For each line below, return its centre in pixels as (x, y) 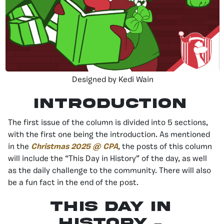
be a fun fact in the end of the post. (73, 183)
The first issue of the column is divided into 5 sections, (108, 123)
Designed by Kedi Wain (112, 80)
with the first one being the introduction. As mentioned (109, 135)
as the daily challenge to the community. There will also (109, 171)
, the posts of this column (165, 147)
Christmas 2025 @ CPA (74, 147)
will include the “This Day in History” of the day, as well (107, 159)
